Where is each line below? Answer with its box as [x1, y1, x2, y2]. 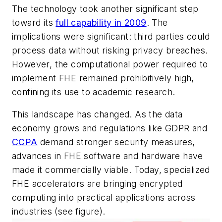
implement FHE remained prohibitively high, [12, 72, 194, 83]
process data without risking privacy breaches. [12, 45, 208, 55]
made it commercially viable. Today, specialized [12, 165, 210, 175]
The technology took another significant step [12, 3, 199, 14]
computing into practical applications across [12, 192, 196, 203]
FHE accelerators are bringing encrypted [12, 178, 183, 189]
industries [12, 206, 55, 217]
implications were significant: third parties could [12, 31, 210, 42]
